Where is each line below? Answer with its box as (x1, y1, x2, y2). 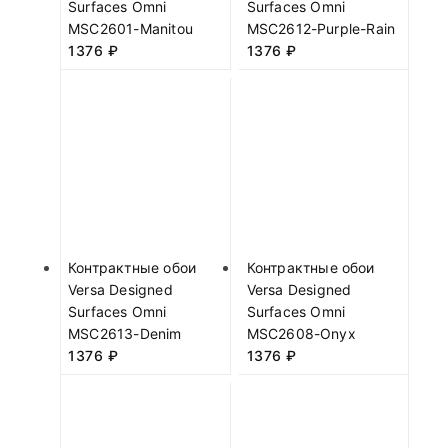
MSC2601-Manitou (68, 20, 193, 37)
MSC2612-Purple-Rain (246, 20, 396, 37)
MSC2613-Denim (68, 324, 182, 342)
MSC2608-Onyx (246, 324, 356, 342)
